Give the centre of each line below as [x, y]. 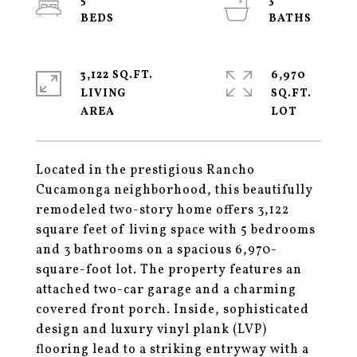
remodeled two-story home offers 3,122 [163, 210]
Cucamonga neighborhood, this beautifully [175, 190]
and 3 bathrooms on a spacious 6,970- [157, 250]
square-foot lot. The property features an [169, 270]
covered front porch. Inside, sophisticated [173, 310]
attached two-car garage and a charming [166, 290]
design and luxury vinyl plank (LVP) [151, 330]
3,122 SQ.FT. [117, 75]
